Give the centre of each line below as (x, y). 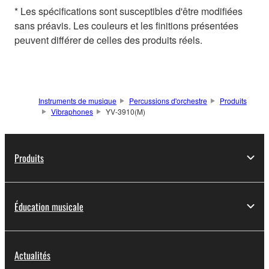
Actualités (32, 255)
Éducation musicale (49, 206)
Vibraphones (72, 111)
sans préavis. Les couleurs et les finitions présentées (126, 25)
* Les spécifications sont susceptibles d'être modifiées (128, 11)
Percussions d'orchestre (168, 100)
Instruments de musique (77, 100)
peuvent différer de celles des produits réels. (108, 40)
